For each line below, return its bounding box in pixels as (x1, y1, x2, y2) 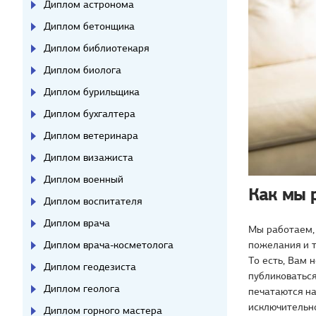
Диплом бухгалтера (44, 107, 135, 120)
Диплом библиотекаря (44, 42, 149, 54)
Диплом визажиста (44, 151, 133, 164)
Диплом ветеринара (44, 129, 138, 142)
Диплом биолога (44, 63, 121, 76)
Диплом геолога (44, 282, 120, 295)
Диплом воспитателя (44, 195, 142, 207)
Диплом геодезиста (44, 260, 136, 273)
